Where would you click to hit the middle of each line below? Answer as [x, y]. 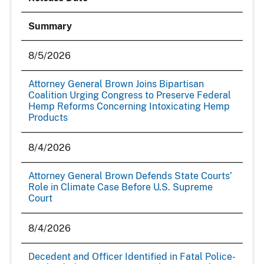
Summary [50, 26]
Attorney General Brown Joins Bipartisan [116, 84]
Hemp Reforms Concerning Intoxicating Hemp [129, 106]
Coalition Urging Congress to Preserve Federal [130, 95]
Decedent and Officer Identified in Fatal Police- [132, 257]
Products [48, 118]
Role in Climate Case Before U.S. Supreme [121, 187]
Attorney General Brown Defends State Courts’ [130, 176]
